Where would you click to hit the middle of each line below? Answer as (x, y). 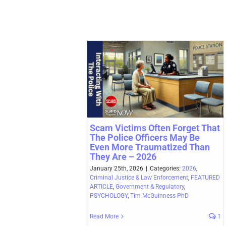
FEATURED (205, 178)
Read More (104, 217)
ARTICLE (101, 187)
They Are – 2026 (123, 157)
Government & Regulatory (150, 187)
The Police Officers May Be (145, 138)
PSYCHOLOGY (109, 196)
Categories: (166, 169)
